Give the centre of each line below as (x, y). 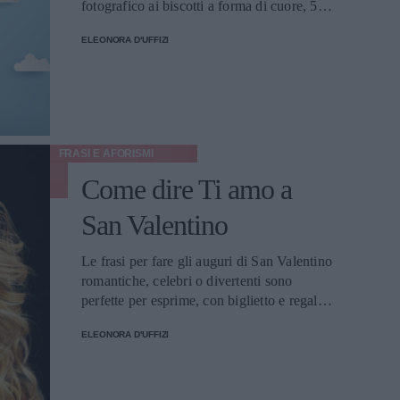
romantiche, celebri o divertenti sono (187, 281)
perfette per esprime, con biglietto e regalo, (205, 300)
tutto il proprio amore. (145, 320)
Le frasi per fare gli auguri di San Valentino (207, 261)
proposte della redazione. (154, 25)
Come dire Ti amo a (187, 189)
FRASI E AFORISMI (106, 154)
